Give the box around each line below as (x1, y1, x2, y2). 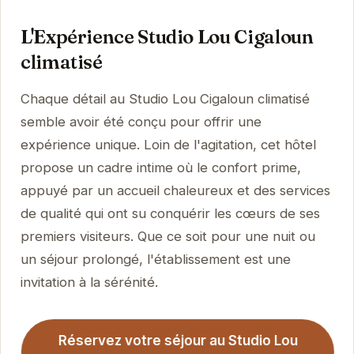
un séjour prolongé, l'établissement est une (20, 250, 291, 267)
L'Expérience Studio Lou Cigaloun (20, 24, 314, 48)
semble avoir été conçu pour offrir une (20, 113, 262, 130)
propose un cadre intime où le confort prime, (20, 159, 301, 175)
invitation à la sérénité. (20, 273, 158, 290)
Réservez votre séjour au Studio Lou (57, 333, 297, 349)
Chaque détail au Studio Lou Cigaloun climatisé (20, 90, 310, 107)
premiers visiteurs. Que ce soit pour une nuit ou (20, 228, 315, 244)
